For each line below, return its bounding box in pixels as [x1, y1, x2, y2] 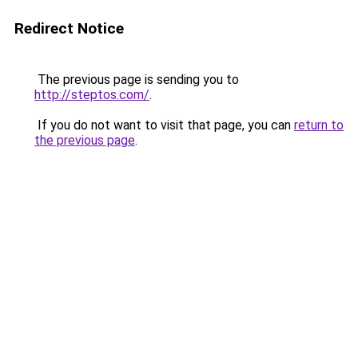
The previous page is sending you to [34, 72, 239, 87]
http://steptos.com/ [34, 87, 149, 102]
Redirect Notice [14, 19, 124, 38]
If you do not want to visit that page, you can [34, 117, 294, 133]
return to [294, 117, 344, 133]
